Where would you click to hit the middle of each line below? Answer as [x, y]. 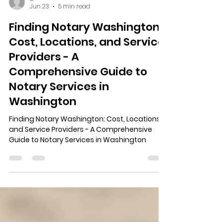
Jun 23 [39, 41]
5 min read [74, 41]
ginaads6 [43, 32]
